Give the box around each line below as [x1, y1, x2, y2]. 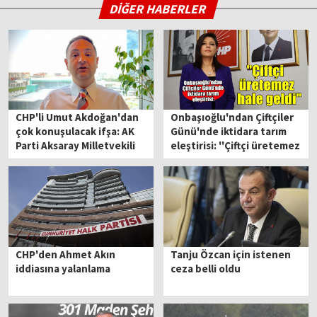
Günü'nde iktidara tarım [171, 125, 287, 139]
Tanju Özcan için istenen [171, 247, 292, 261]
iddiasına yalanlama [16, 261, 111, 275]
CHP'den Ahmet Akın [16, 247, 116, 261]
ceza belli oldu [171, 261, 241, 275]
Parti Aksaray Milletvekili [16, 139, 136, 153]
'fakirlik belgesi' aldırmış [16, 167, 135, 181]
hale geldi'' [171, 153, 225, 167]
